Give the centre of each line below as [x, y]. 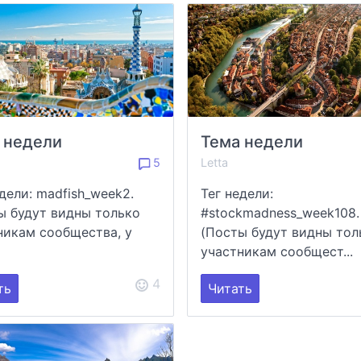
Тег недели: [237, 194]
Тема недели [251, 142]
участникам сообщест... [276, 252]
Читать [230, 289]
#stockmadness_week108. [280, 213]
